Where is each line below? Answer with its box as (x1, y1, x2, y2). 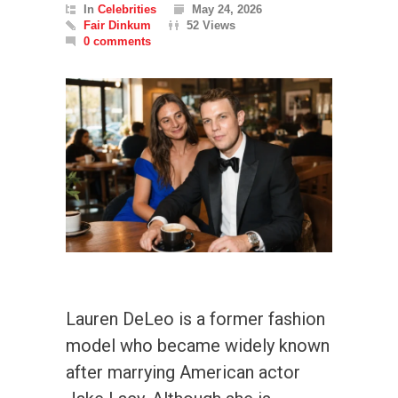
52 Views (187, 19, 235, 32)
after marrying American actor (66, 361, 300, 383)
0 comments (84, 35, 151, 48)
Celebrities (98, 3, 156, 16)
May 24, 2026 (192, 3, 262, 16)
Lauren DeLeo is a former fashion (66, 307, 325, 330)
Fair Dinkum (84, 19, 151, 32)
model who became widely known (66, 334, 330, 356)
